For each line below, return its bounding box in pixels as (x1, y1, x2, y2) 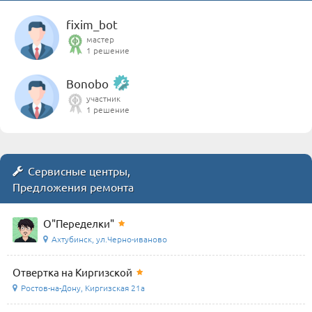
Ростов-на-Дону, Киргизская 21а (21, 282, 145, 294)
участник (86, 93, 120, 104)
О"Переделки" (43, 217, 114, 231)
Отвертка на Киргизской (13, 265, 132, 279)
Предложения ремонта (13, 180, 134, 194)
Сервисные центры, (28, 164, 130, 178)
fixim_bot (66, 17, 118, 32)
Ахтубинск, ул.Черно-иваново (52, 233, 167, 245)
